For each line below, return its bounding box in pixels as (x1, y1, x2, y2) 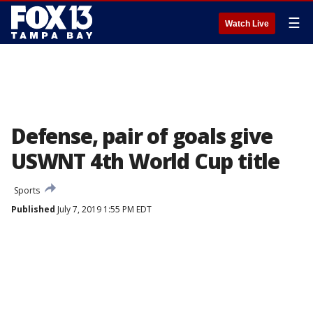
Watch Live (225, 19, 269, 29)
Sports (14, 184, 40, 196)
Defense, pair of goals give (11, 122, 272, 150)
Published (11, 203, 55, 215)
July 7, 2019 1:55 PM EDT (55, 203, 152, 215)
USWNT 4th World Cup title (11, 147, 279, 175)
